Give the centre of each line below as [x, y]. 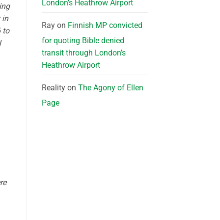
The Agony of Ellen [110, 88]
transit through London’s [83, 53]
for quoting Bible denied [83, 41]
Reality [53, 88]
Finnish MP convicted [105, 26]
